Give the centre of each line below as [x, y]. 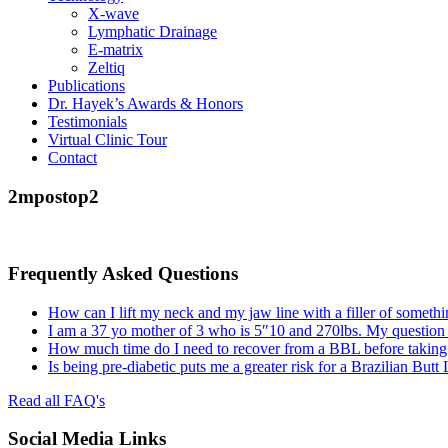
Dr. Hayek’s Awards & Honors [145, 103]
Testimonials [87, 121]
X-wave [113, 13]
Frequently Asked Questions [123, 274]
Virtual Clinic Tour [107, 139]
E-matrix [115, 49]
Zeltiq [106, 67]
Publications [86, 85]
